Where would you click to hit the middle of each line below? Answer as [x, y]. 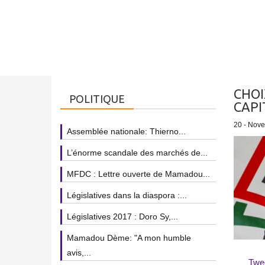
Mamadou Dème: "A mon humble [129, 238]
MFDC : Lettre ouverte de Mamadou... [138, 174]
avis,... [79, 253]
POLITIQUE [97, 99]
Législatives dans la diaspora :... [127, 195]
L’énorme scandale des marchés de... [137, 153]
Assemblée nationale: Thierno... [126, 131]
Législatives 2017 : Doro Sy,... [122, 216]
